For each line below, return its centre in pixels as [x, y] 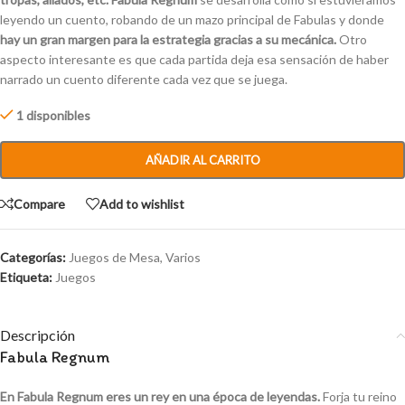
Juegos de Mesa [114, 258]
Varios [183, 258]
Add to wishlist [142, 203]
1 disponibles [54, 116]
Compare [39, 203]
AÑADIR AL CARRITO [202, 160]
